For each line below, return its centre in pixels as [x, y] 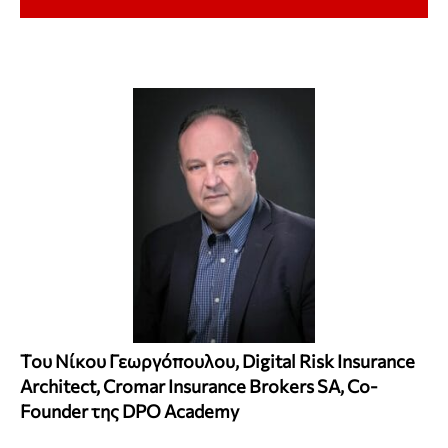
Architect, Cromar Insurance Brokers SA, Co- [199, 386]
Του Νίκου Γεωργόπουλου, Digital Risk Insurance [217, 361]
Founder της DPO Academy [129, 411]
